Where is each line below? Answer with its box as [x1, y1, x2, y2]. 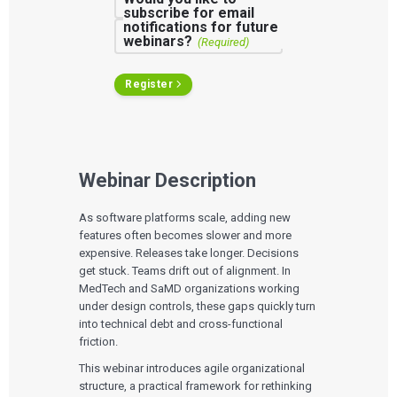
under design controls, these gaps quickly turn [79, 299, 316, 313]
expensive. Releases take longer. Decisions [79, 245, 300, 260]
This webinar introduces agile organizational [79, 361, 306, 375]
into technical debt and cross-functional [79, 316, 284, 331]
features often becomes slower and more [79, 228, 292, 242]
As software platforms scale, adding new [79, 210, 292, 224]
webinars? [123, 32, 193, 50]
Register [125, 78, 174, 91]
